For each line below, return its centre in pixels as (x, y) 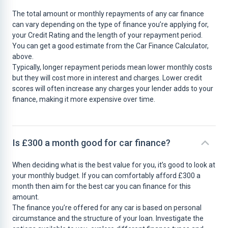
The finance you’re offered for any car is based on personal (107, 208)
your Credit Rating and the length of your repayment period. (107, 35)
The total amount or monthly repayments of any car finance (108, 14)
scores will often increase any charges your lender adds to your (113, 89)
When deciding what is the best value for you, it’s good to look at (114, 165)
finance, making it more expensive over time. (84, 99)
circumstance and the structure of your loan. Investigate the (108, 218)
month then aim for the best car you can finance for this (102, 186)
